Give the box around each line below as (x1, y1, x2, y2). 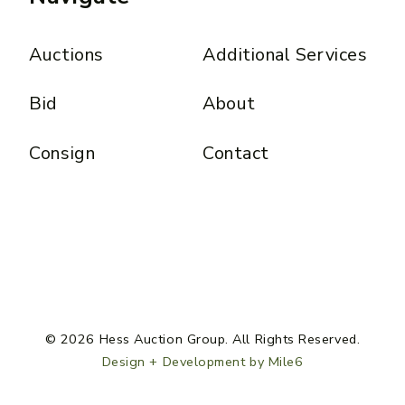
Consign (29, 141, 96, 166)
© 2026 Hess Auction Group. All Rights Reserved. (44, 330, 361, 349)
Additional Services (202, 42, 368, 67)
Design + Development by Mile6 (101, 353, 304, 372)
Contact (202, 141, 269, 166)
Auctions (29, 42, 104, 67)
